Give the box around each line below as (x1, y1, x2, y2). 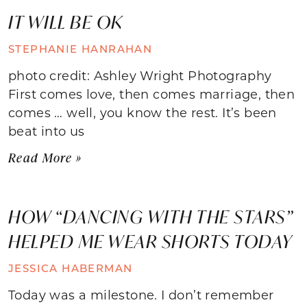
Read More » (8, 149, 82, 166)
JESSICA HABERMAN (8, 260, 133, 275)
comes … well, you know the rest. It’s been (8, 103, 277, 121)
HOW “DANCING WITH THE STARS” (8, 204, 293, 228)
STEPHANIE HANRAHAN (8, 41, 153, 56)
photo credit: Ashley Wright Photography (8, 66, 272, 84)
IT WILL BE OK (8, 10, 123, 34)
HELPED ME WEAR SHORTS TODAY (8, 229, 293, 253)
